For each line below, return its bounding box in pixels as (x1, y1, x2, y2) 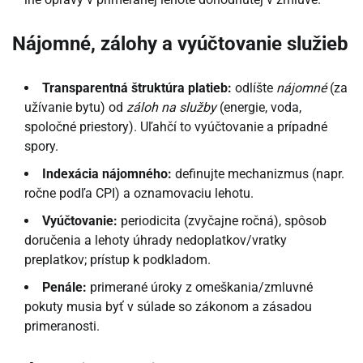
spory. (24, 139, 58, 155)
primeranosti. (24, 318, 100, 335)
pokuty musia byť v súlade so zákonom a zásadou (24, 299, 312, 315)
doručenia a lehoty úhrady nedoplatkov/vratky (24, 233, 287, 249)
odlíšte (232, 80, 276, 96)
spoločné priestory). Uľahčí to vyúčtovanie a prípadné (24, 119, 327, 135)
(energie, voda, (216, 100, 301, 116)
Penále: (42, 280, 87, 296)
